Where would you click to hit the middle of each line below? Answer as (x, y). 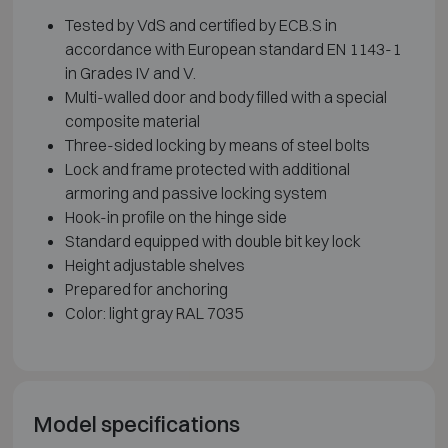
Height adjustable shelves (154, 265)
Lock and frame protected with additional (207, 169)
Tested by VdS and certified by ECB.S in (200, 25)
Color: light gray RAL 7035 (153, 313)
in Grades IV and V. (130, 73)
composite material (132, 121)
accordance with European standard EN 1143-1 (232, 49)
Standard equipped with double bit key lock (212, 241)
